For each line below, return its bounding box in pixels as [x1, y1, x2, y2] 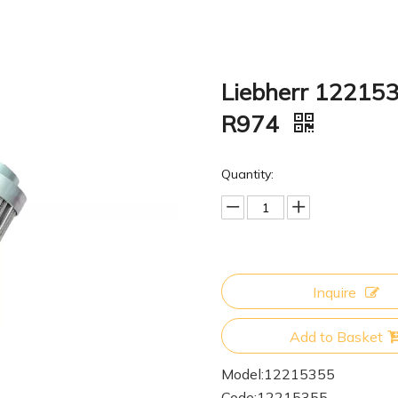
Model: [221, 365, 264, 383]
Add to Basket [289, 328, 383, 346]
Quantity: [221, 166, 274, 182]
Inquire [312, 283, 356, 301]
